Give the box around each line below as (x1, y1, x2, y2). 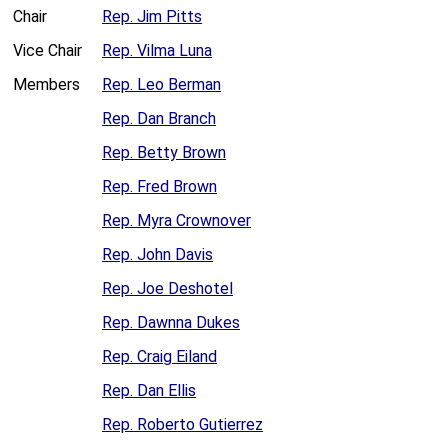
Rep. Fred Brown (102, 177, 217, 197)
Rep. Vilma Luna (102, 41, 212, 61)
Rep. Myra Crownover (102, 211, 251, 231)
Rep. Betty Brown (102, 143, 226, 163)
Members (13, 75, 80, 95)
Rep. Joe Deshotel (102, 279, 233, 299)
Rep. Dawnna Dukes (102, 313, 240, 333)
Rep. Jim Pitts (102, 7, 202, 27)
